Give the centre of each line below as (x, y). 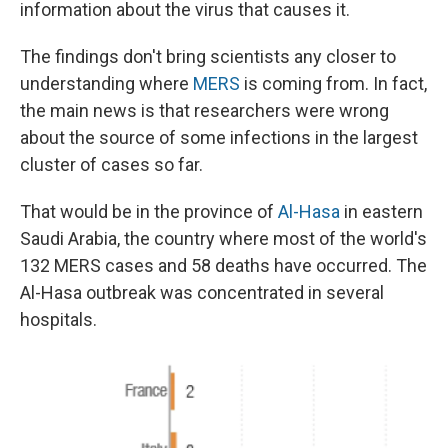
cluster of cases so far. (111, 165)
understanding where (106, 84)
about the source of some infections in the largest (219, 138)
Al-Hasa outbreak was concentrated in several (202, 293)
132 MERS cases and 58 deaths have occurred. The (223, 266)
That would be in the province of (149, 212)
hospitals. (58, 320)
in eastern (381, 212)
